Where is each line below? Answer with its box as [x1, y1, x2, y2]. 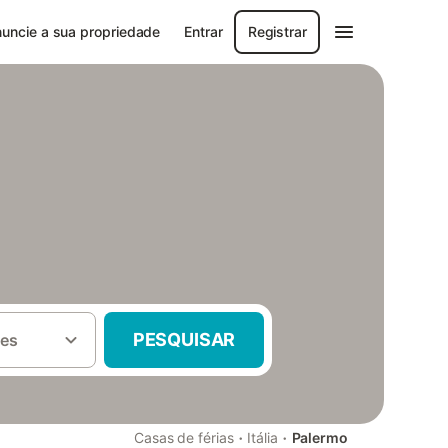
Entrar [184, 23, 223, 40]
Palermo [291, 429, 348, 446]
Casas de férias [133, 429, 234, 446]
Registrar [247, 23, 307, 40]
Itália [247, 429, 278, 446]
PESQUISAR [132, 329, 236, 350]
